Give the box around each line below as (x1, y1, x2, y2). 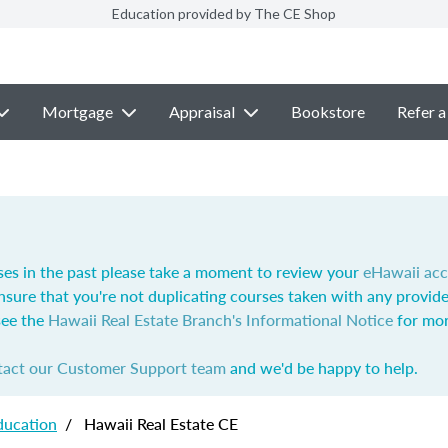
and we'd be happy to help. (226, 356, 418, 379)
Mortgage (41, 102, 113, 121)
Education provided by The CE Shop (112, 5, 336, 22)
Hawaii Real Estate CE (80, 412, 238, 435)
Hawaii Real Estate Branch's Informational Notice (48, 308, 393, 331)
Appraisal (168, 102, 235, 121)
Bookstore (290, 102, 365, 121)
